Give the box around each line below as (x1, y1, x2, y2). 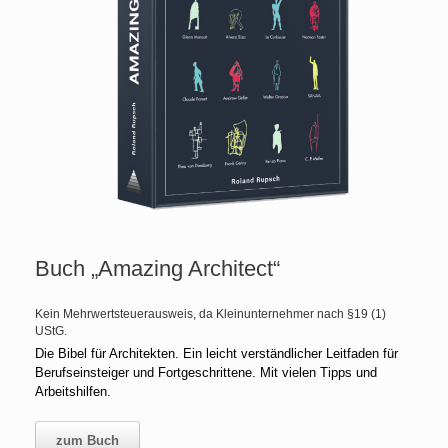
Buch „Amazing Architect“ (35, 256, 280, 281)
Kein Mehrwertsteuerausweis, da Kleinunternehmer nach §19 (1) (35, 307, 386, 320)
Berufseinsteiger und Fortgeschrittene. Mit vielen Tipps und (35, 365, 377, 380)
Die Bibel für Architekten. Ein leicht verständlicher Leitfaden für (35, 346, 398, 361)
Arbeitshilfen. (35, 384, 111, 399)
